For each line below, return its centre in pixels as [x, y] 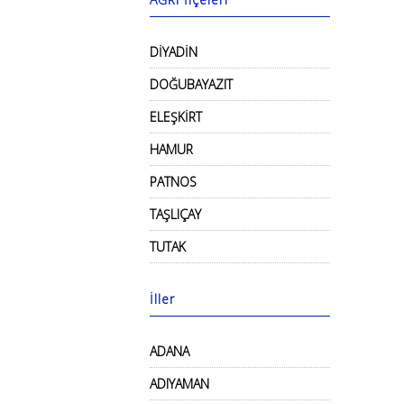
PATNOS [173, 182]
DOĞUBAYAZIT [191, 84]
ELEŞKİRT [176, 117]
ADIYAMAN [179, 384]
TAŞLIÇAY [175, 214]
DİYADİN [174, 52]
